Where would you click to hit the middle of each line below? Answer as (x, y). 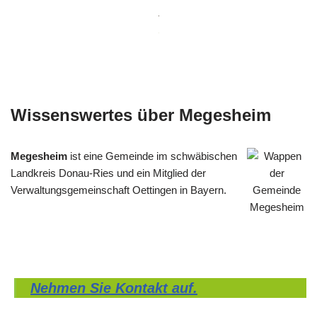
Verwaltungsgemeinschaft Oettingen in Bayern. (119, 190)
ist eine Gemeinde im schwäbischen (152, 156)
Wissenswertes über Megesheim (141, 115)
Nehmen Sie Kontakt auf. (114, 288)
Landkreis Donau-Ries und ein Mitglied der (108, 173)
